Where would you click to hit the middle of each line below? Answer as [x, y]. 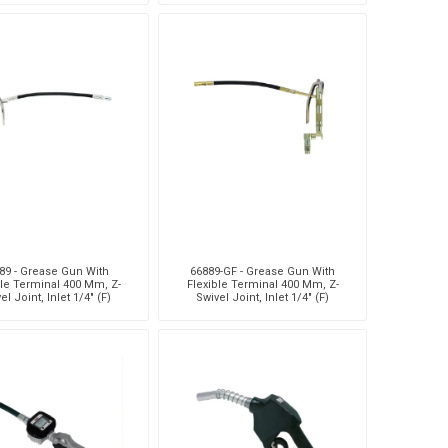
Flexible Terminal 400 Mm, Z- [262, 284]
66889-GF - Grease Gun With [263, 271]
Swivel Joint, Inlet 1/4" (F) [263, 297]
